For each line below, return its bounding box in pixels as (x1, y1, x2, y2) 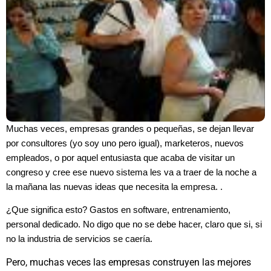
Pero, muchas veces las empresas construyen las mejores (6, 256, 251, 268)
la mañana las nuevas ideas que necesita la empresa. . (6, 181, 223, 192)
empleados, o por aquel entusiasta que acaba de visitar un (6, 152, 235, 163)
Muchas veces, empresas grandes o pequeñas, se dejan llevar (6, 123, 254, 134)
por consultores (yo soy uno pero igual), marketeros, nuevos (6, 138, 244, 148)
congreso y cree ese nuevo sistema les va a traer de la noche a (6, 167, 256, 177)
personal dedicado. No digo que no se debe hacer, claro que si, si (6, 220, 262, 230)
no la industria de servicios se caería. (6, 234, 152, 244)
